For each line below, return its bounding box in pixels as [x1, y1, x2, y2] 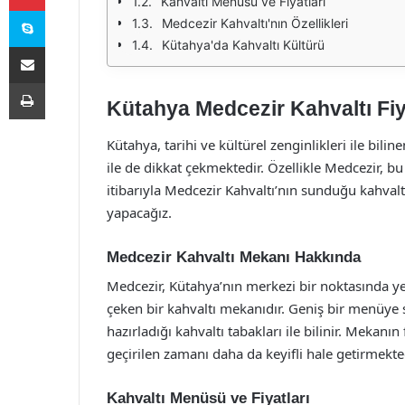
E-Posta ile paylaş [44, 39, 80, 53]
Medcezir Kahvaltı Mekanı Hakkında [107, 248, 361, 266]
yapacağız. [107, 202, 172, 221]
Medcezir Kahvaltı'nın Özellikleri [162, 15, 348, 31]
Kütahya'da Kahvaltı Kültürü [162, 37, 325, 52]
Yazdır [44, 75, 79, 89]
